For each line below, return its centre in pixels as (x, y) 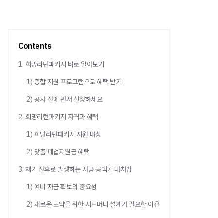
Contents (35, 46)
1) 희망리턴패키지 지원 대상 (64, 134)
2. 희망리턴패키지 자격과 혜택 (58, 117)
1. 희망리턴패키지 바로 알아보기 (61, 64)
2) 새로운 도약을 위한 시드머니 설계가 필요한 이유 (93, 204)
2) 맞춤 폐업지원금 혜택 (58, 152)
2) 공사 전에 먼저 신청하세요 (64, 99)
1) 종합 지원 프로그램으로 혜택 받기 (74, 82)
